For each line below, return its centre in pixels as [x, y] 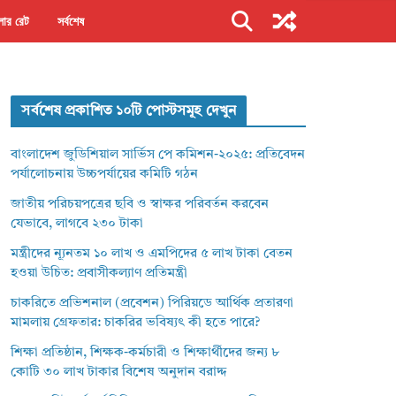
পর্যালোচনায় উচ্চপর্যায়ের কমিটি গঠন [105, 175]
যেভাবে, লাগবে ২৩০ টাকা [77, 224]
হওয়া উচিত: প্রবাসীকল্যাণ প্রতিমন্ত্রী [99, 274]
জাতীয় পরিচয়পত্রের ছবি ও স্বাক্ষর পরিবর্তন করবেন [140, 205]
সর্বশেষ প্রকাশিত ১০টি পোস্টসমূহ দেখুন [129, 111]
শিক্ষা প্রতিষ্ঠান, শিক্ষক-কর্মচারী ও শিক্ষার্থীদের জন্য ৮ [145, 353]
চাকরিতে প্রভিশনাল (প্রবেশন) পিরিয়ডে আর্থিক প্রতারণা [152, 304]
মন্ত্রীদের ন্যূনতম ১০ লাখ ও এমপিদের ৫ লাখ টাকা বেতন [152, 254]
